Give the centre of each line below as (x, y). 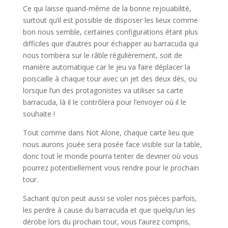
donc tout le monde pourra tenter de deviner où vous (110, 156)
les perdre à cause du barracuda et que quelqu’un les (109, 210)
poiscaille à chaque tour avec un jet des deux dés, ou (110, 79)
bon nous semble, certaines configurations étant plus (110, 32)
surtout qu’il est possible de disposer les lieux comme (110, 20)
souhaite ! (39, 114)
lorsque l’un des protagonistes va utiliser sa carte (103, 91)
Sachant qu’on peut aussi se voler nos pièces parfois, (110, 198)
